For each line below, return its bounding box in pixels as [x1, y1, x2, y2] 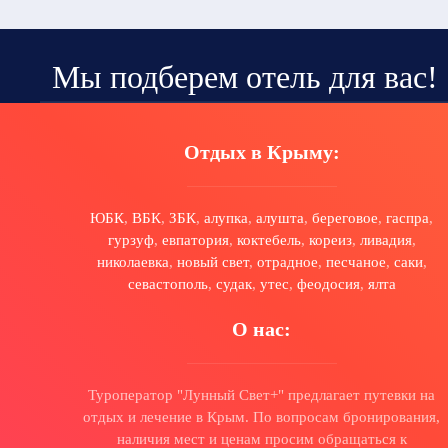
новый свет [176, 253, 249, 270]
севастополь [127, 275, 208, 292]
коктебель [236, 231, 301, 248]
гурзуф [107, 231, 154, 248]
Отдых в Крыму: [183, 140, 340, 163]
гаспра [386, 209, 430, 226]
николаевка [96, 253, 169, 270]
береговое [312, 209, 379, 226]
